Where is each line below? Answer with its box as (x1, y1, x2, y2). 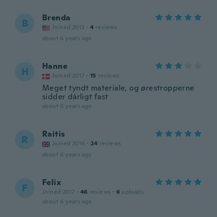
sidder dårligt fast (42, 92, 108, 102)
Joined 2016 (52, 139, 85, 147)
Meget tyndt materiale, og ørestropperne (42, 83, 195, 93)
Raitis (42, 129, 65, 139)
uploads (122, 188, 144, 196)
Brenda (42, 13, 71, 23)
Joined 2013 (52, 23, 85, 31)
